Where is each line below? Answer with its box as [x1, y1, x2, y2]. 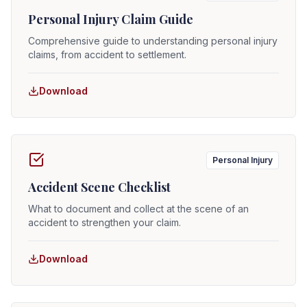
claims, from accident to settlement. [28, 49, 186, 60]
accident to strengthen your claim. [28, 217, 181, 228]
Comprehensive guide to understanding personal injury [28, 35, 278, 47]
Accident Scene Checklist [28, 179, 171, 195]
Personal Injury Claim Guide [28, 11, 193, 27]
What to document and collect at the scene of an [28, 203, 249, 214]
